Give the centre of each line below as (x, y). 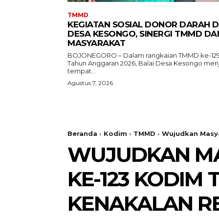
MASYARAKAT (96, 43)
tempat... (82, 71)
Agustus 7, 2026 (90, 83)
